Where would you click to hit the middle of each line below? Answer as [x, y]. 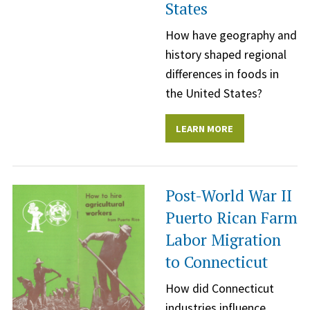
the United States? [214, 94]
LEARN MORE [205, 128]
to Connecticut [217, 262]
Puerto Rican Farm [231, 217]
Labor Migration [223, 239]
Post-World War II [229, 195]
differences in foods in [222, 74]
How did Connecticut [220, 288]
